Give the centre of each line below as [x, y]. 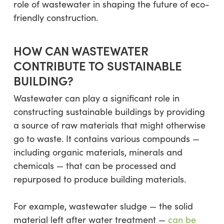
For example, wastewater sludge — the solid [103, 206]
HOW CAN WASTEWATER [81, 50]
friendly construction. [55, 17]
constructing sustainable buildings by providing [109, 111]
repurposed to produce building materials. [99, 179]
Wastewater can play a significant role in [96, 98]
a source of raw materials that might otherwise [109, 125]
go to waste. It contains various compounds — [106, 138]
